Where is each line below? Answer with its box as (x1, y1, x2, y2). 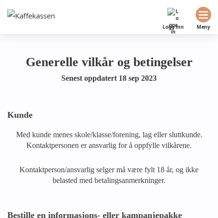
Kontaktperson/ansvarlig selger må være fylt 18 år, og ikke (19, 165, 199, 174)
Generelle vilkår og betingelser (25, 55, 193, 69)
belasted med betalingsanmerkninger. (53, 176, 165, 184)
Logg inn (163, 23, 184, 30)
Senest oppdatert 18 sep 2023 (61, 74, 157, 82)
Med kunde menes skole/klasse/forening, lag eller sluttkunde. (16, 130, 202, 139)
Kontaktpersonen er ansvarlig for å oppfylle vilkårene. (26, 141, 192, 149)
